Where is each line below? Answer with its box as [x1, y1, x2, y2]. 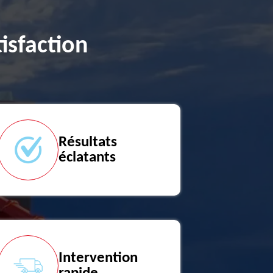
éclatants [58, 150, 116, 165]
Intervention [58, 250, 138, 266]
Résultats [58, 135, 117, 150]
